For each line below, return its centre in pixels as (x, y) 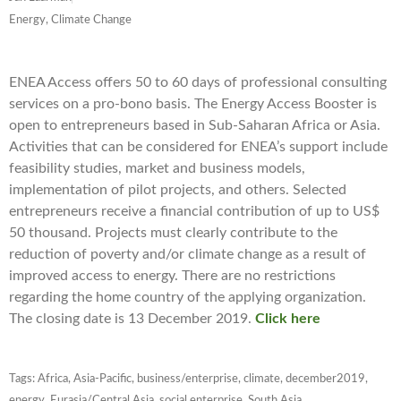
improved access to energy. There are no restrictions (172, 276)
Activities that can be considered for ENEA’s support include (198, 147)
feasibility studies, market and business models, (157, 169)
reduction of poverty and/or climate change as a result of (188, 255)
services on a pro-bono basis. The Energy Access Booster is (193, 104)
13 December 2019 (188, 319)
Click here (288, 319)
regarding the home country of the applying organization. (188, 298)
